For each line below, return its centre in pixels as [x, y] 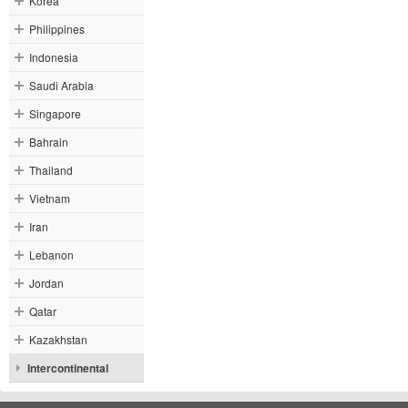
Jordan [46, 283]
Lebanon [51, 255]
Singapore [55, 113]
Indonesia [54, 57]
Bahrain [49, 142]
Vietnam [50, 198]
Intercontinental [68, 368]
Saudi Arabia [61, 85]
